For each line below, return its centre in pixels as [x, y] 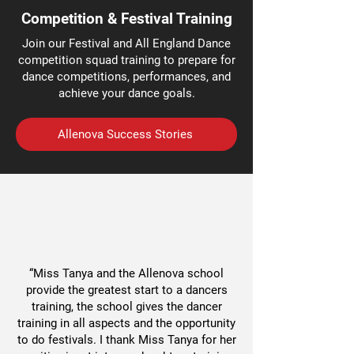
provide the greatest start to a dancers [126, 290]
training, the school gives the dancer [126, 307]
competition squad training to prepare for [126, 60]
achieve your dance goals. [126, 93]
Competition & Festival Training [126, 19]
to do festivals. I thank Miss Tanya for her [126, 340]
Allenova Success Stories [125, 134]
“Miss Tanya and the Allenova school [126, 273]
